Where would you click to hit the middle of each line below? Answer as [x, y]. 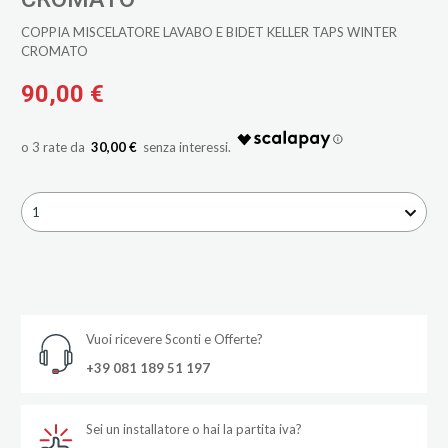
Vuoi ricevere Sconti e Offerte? [174, 338]
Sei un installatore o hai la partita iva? [193, 428]
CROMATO [54, 50]
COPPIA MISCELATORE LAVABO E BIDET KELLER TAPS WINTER [208, 31]
